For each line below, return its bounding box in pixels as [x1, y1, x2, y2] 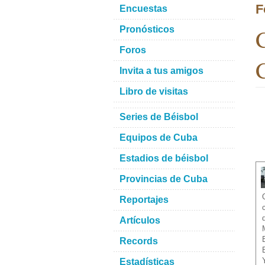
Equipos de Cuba [119, 132, 198, 143]
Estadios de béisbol [119, 153, 208, 163]
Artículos [119, 215, 160, 225]
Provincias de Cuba [119, 174, 208, 184]
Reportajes [119, 195, 169, 205]
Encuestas [119, 4, 167, 14]
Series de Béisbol [119, 112, 198, 122]
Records [119, 236, 158, 246]
